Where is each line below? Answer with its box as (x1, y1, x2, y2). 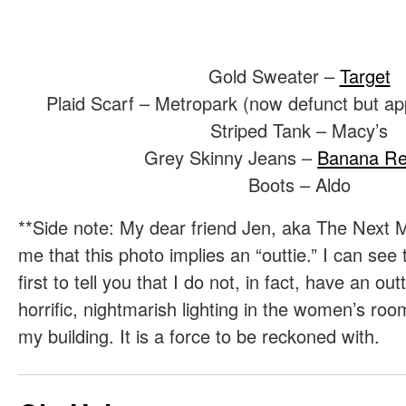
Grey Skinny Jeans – (144, 144, 317, 171)
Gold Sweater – (208, 63, 340, 90)
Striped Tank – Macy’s (210, 117, 388, 144)
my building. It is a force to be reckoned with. (18, 323, 380, 350)
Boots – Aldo (247, 171, 351, 198)
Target (339, 63, 391, 90)
